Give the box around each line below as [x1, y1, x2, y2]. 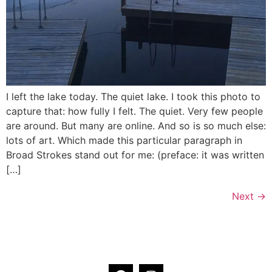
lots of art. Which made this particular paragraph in [6, 134, 242, 146]
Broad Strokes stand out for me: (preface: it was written [6, 148, 264, 161]
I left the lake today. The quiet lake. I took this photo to [6, 90, 260, 103]
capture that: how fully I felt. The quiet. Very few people [6, 104, 263, 117]
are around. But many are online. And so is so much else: [6, 119, 266, 132]
